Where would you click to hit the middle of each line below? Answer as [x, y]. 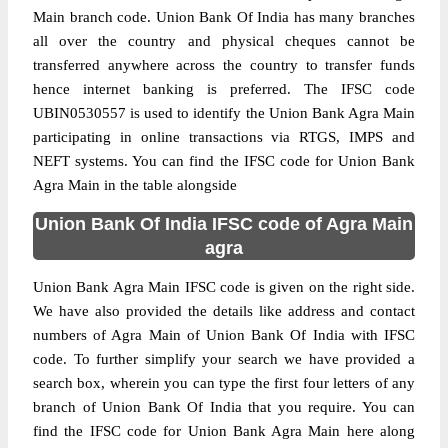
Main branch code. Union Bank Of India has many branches [224, 17]
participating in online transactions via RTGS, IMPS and [224, 137]
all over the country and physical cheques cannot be [224, 41]
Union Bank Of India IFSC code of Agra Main [224, 224]
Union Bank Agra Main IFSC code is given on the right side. [224, 287]
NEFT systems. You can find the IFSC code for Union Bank [224, 161]
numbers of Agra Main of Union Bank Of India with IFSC [224, 335]
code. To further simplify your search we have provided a [224, 359]
